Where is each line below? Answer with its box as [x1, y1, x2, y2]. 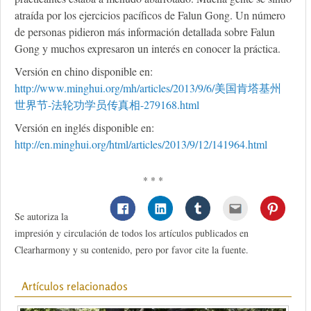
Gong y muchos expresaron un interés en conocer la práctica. [15, 41, 280, 56]
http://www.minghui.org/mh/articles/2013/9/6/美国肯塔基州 [15, 81, 281, 96]
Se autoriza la [15, 210, 68, 224]
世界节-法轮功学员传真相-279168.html [15, 97, 199, 112]
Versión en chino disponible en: [15, 64, 153, 79]
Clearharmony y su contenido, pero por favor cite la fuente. [15, 243, 249, 257]
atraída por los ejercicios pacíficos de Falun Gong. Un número [15, 8, 285, 23]
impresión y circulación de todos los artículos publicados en [15, 226, 249, 240]
